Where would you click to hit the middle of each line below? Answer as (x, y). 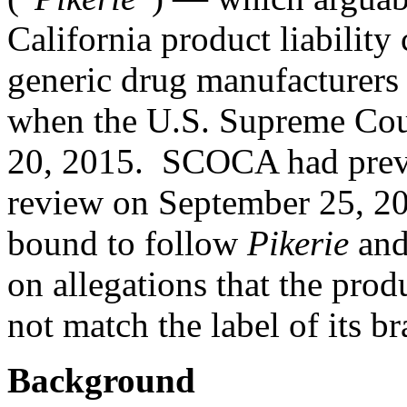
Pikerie (298, 243)
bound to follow (127, 243)
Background (101, 381)
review (55, 203)
